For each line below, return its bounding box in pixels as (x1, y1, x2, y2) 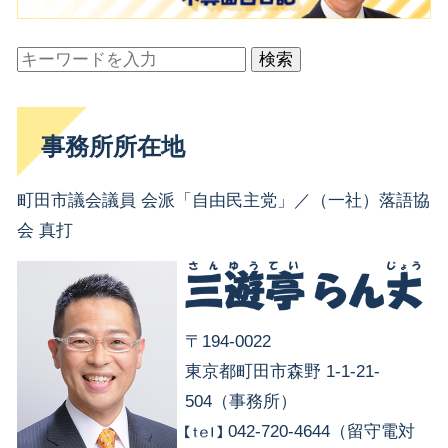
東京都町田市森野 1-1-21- (185, 361, 380, 381)
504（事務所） (185, 391, 297, 411)
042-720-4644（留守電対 (228, 421, 415, 441)
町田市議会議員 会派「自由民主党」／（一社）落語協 (17, 190, 430, 210)
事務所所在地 (41, 132, 185, 160)
